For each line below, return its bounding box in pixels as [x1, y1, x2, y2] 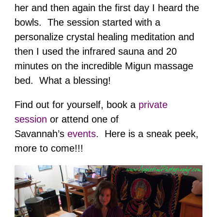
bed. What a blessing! [15, 75, 111, 86]
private [139, 99, 168, 110]
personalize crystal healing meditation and [15, 31, 194, 43]
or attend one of [47, 114, 119, 125]
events [67, 128, 96, 139]
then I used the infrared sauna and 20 [15, 46, 177, 57]
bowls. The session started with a [15, 17, 160, 28]
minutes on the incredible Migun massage [15, 61, 193, 72]
